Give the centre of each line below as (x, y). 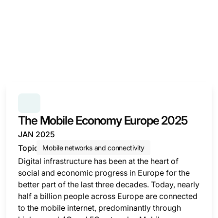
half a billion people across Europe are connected (108, 196)
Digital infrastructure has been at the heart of (99, 161)
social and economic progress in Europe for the (104, 173)
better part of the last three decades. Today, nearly (109, 184)
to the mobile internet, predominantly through (100, 208)
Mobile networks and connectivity (94, 148)
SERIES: (54, 103)
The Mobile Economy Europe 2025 (103, 120)
